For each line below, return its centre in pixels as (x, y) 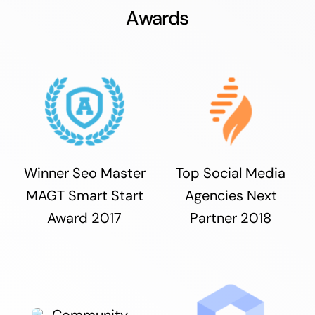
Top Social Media (231, 173)
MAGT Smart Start (84, 196)
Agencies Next (231, 196)
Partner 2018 (231, 218)
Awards (157, 18)
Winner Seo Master (84, 173)
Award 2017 (84, 218)
